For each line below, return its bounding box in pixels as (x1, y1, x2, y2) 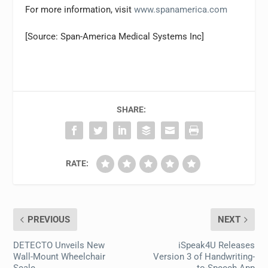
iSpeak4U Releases (178, 239, 255, 251)
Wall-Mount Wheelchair (13, 251, 106, 262)
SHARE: (116, 104, 146, 114)
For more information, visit (25, 4, 135, 15)
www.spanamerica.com (134, 4, 228, 15)
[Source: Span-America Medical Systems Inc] (25, 31, 205, 42)
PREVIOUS (28, 214, 71, 225)
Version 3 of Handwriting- (153, 251, 255, 262)
